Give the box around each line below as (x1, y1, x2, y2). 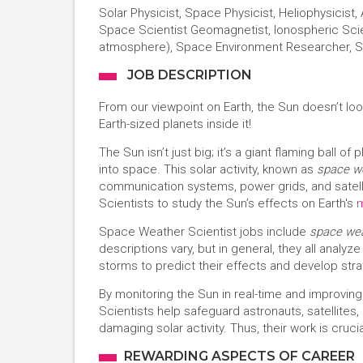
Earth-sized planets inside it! (99, 117, 251, 131)
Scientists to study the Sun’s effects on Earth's (99, 196, 357, 211)
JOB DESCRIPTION (124, 67, 252, 83)
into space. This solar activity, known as (99, 162, 317, 177)
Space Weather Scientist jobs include (99, 224, 310, 239)
